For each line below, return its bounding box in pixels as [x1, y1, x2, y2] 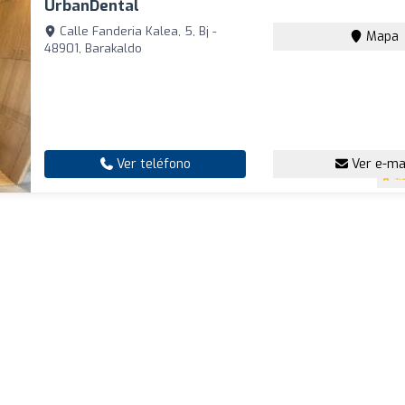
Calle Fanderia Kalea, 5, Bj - [56, 24, 217, 40]
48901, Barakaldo [44, 41, 143, 57]
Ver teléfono [112, 155, 191, 174]
